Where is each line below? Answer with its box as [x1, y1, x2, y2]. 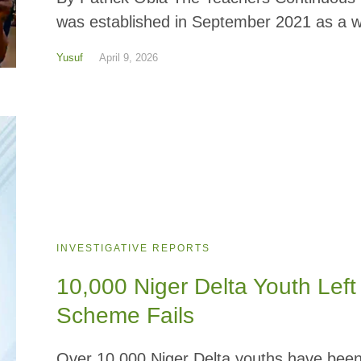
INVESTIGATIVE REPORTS [56, 242, 211, 254]
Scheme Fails [56, 302, 195, 328]
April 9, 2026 [99, 51, 159, 64]
